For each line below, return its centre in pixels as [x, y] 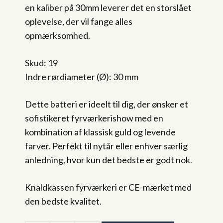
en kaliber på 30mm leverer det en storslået [108, 7]
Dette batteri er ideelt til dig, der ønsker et [107, 104]
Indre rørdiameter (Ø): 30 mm [82, 77]
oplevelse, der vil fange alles [79, 21]
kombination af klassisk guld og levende [100, 132]
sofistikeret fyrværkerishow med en [94, 118]
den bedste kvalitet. [63, 201]
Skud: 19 [41, 63]
